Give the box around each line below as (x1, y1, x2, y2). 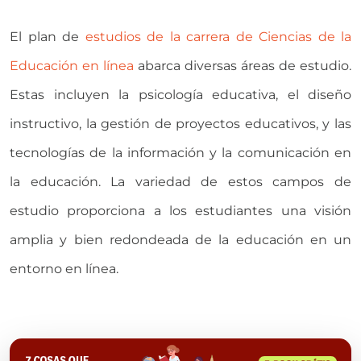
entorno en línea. (10, 260, 118, 276)
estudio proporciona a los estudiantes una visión (10, 202, 351, 218)
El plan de (10, 28, 85, 44)
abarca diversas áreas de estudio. (134, 57, 351, 73)
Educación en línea (10, 57, 134, 73)
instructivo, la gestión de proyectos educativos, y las (10, 115, 351, 131)
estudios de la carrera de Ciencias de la (85, 28, 351, 44)
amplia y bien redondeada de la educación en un (10, 231, 351, 247)
